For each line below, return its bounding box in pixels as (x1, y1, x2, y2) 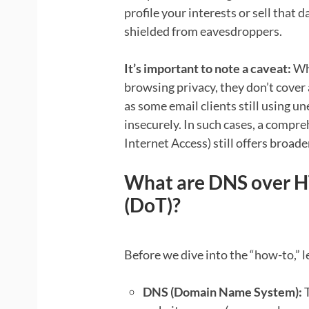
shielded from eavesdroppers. (123, 23, 282, 39)
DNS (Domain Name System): (142, 283, 302, 299)
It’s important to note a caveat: (123, 60, 291, 76)
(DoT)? (123, 192, 181, 217)
